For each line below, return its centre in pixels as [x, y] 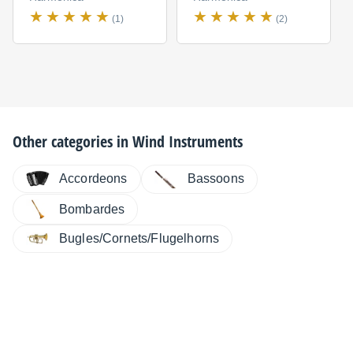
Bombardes [92, 209]
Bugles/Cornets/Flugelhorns [139, 239]
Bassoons [216, 179]
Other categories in [72, 141]
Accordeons [93, 178]
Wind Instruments [188, 141]
